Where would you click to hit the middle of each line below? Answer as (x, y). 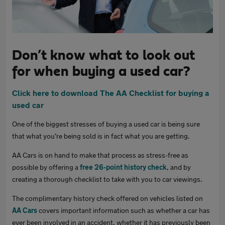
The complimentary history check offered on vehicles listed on (107, 198)
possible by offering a (46, 167)
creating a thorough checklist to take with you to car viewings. (107, 179)
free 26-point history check (123, 167)
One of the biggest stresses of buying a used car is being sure (106, 124)
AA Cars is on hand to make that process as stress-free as (100, 155)
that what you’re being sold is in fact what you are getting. (102, 136)
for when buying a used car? (101, 72)
